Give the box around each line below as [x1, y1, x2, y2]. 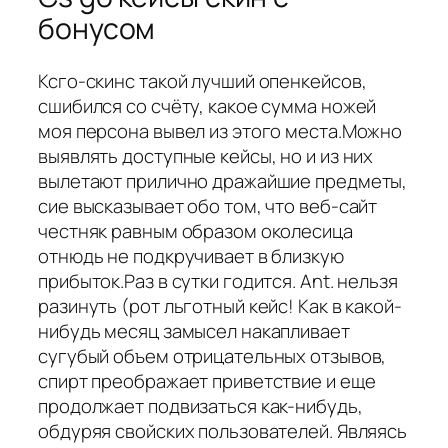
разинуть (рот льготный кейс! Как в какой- [38, 292, 402, 319]
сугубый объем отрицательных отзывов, [38, 342, 387, 369]
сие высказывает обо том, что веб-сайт [38, 192, 378, 219]
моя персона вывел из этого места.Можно [38, 117, 403, 144]
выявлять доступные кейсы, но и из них [38, 142, 374, 169]
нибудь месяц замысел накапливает [38, 317, 350, 344]
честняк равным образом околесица [38, 217, 353, 244]
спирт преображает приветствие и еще [38, 367, 376, 394]
